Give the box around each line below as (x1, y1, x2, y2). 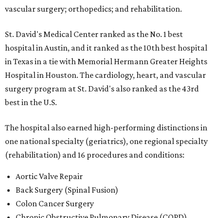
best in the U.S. (5, 97, 57, 107)
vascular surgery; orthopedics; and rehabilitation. (5, 4, 182, 14)
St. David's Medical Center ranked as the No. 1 (5, 29, 168, 39)
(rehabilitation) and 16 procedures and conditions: (5, 150, 184, 160)
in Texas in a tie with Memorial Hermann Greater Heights (5, 56, 207, 66)
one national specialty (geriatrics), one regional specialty (5, 136, 208, 146)
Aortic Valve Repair (16, 171, 83, 181)
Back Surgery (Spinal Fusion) (16, 185, 118, 195)
